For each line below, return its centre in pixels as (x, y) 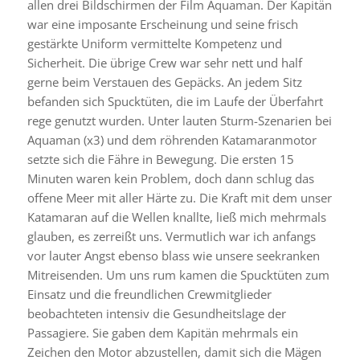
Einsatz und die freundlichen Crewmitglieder (149, 294)
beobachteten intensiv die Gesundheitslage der (156, 313)
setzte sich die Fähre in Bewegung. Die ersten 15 (160, 159)
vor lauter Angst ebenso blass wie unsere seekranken (173, 256)
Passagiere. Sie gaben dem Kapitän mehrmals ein (162, 333)
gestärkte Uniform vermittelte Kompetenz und (154, 43)
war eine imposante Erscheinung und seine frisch (162, 24)
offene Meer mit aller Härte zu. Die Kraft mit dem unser (179, 198)
